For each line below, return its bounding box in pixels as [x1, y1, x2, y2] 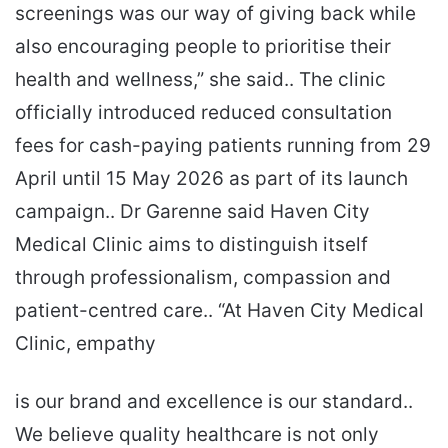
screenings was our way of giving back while [15, 2, 416, 26]
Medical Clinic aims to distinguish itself [15, 233, 368, 257]
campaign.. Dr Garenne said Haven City [15, 200, 370, 224]
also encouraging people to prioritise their [15, 35, 391, 59]
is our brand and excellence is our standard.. [15, 390, 413, 414]
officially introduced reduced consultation [15, 101, 392, 125]
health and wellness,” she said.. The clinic [15, 68, 386, 92]
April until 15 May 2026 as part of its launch [15, 167, 408, 191]
